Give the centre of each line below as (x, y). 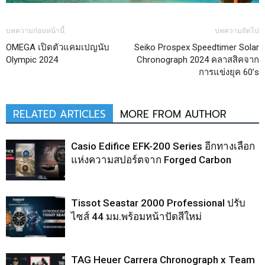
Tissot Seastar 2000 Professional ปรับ (158, 203)
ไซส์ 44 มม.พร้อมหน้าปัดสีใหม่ (136, 216)
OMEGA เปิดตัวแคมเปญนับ (58, 47)
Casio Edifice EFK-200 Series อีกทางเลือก (163, 146)
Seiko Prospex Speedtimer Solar (197, 47)
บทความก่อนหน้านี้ (35, 30)
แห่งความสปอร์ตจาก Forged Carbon (151, 159)
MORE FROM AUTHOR (173, 114)
